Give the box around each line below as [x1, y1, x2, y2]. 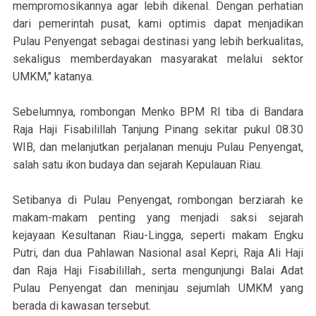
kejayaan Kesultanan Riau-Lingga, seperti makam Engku [13, 229, 303, 243]
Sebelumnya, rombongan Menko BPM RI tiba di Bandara [13, 105, 303, 119]
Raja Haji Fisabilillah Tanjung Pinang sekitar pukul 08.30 [13, 123, 303, 137]
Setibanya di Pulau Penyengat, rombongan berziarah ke [13, 193, 303, 207]
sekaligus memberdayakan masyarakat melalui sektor [13, 52, 303, 66]
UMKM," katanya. [13, 70, 94, 84]
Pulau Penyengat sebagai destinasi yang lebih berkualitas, [13, 35, 303, 49]
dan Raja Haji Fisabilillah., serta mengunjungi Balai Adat [13, 264, 303, 278]
